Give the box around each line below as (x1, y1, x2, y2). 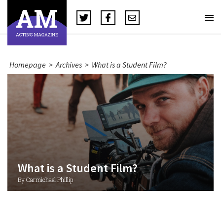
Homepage (9, 60, 46, 70)
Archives (56, 60, 82, 70)
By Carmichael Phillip (17, 176, 73, 184)
